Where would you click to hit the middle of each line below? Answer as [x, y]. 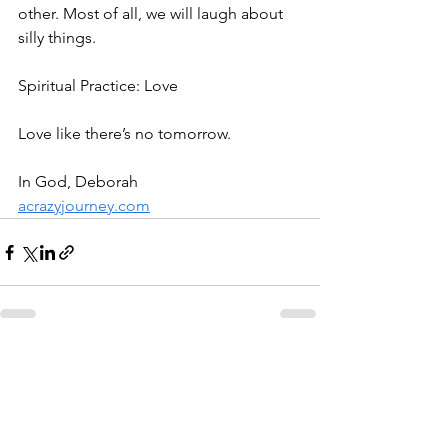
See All [298, 365]
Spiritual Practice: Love [98, 85]
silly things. [57, 37]
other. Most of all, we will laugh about [152, 13]
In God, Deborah [78, 181]
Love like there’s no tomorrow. [124, 133]
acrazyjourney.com [84, 205]
